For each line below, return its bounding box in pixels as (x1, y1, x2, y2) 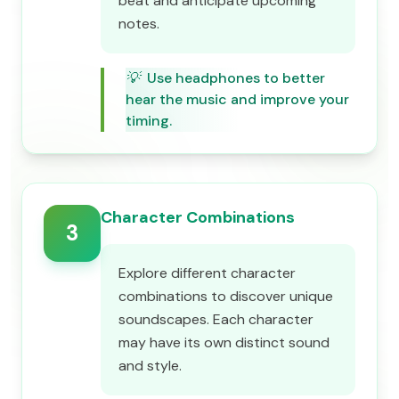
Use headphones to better (147, 69, 325, 87)
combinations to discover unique (118, 287, 333, 305)
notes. (118, 14, 159, 33)
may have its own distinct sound (118, 333, 330, 352)
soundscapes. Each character (118, 310, 313, 329)
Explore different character (118, 264, 296, 282)
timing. (126, 111, 172, 130)
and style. (118, 356, 182, 375)
